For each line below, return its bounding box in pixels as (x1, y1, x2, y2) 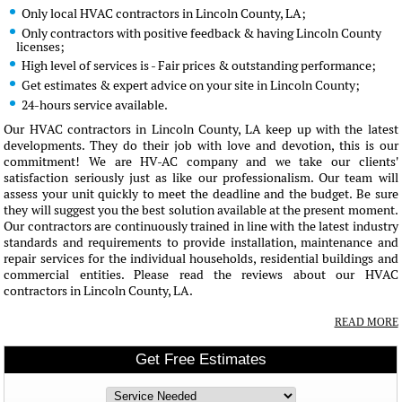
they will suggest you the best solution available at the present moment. (4, 202, 398, 218)
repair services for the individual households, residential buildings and (4, 250, 398, 267)
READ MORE (334, 316, 398, 328)
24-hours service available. (21, 97, 168, 113)
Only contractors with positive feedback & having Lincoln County (21, 25, 381, 41)
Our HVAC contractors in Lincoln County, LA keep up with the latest (4, 121, 398, 137)
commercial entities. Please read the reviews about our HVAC (4, 267, 398, 283)
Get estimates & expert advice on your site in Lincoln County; (21, 77, 360, 93)
